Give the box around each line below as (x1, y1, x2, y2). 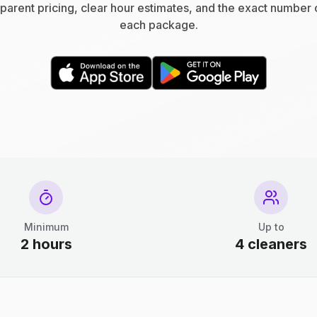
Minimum (23, 221, 69, 233)
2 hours (20, 236, 72, 253)
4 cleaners (235, 236, 307, 253)
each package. (119, 18, 198, 32)
